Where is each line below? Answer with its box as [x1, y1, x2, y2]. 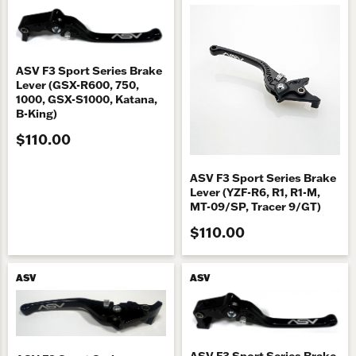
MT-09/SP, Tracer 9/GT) [190, 199, 321, 215]
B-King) [16, 106, 57, 121]
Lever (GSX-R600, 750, [16, 77, 139, 92]
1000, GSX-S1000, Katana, [16, 91, 157, 106]
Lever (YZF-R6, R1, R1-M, [190, 185, 320, 200]
